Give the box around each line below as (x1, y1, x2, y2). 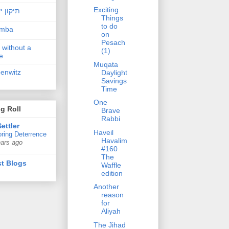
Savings (101, 76, 127, 85)
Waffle (101, 161, 121, 169)
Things (101, 14, 123, 22)
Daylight (101, 68, 127, 77)
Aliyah (101, 207, 121, 216)
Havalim (101, 136, 127, 145)
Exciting (93, 6, 119, 14)
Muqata (93, 60, 118, 68)
